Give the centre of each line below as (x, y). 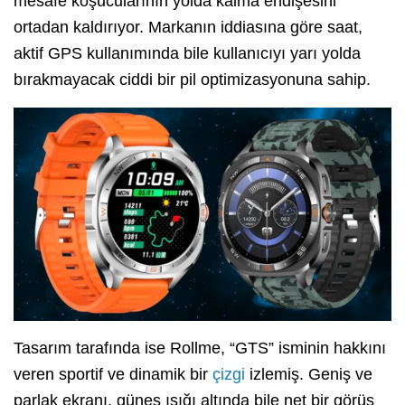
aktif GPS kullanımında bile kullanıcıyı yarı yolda (187, 54)
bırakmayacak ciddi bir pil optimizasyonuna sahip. (192, 80)
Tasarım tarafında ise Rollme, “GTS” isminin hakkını (200, 348)
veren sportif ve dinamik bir (113, 374)
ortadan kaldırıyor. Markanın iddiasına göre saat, (188, 28)
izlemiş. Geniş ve (309, 374)
